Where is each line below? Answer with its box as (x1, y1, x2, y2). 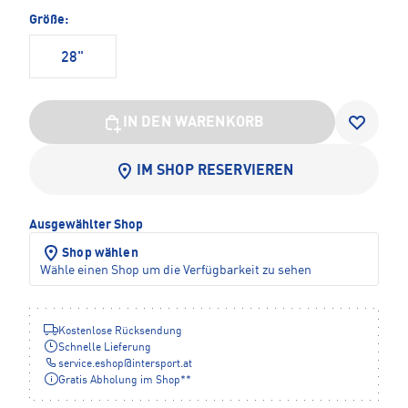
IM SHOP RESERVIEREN (136, 164, 294, 179)
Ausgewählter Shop (29, 219, 143, 232)
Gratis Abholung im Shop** (58, 375, 191, 387)
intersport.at (132, 359, 192, 371)
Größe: (29, 14, 68, 27)
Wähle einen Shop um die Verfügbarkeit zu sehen (40, 264, 311, 278)
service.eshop (58, 359, 124, 371)
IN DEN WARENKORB (122, 116, 265, 131)
